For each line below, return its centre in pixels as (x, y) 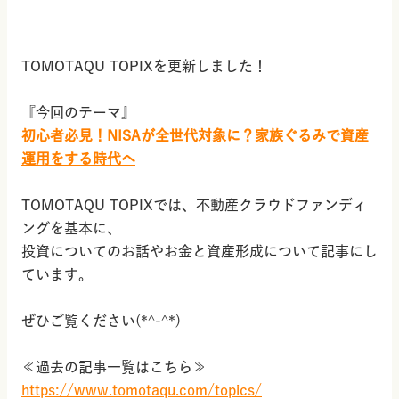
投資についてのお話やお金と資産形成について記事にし (199, 251)
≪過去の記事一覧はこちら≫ (114, 367)
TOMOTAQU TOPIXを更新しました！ (144, 66)
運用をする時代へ (78, 159)
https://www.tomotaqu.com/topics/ (142, 390)
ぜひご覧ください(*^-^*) (101, 321)
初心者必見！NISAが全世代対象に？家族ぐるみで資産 (195, 135)
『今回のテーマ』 (78, 112)
